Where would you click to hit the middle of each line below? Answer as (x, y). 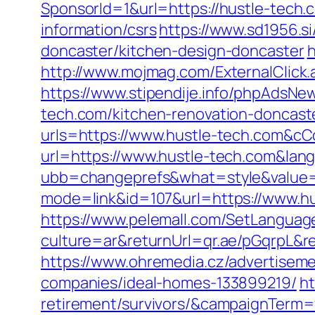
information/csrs (99, 30)
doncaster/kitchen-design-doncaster (173, 51)
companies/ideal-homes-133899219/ (169, 283)
